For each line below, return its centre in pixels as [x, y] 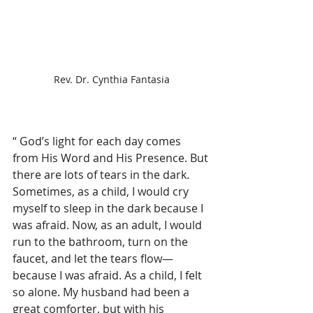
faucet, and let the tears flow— [93, 259]
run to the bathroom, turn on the [102, 242]
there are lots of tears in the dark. [102, 175]
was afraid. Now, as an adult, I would [109, 225]
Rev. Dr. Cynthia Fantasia [112, 80]
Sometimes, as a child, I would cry [102, 192]
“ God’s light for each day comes [98, 141]
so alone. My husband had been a [102, 292]
